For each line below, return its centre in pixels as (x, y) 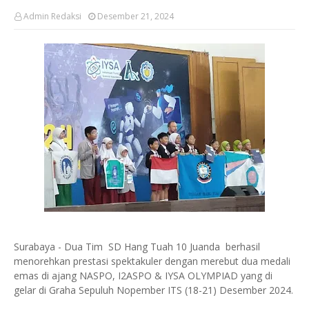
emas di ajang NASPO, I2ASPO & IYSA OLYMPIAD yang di (143, 276)
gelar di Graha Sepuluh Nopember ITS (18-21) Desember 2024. (153, 290)
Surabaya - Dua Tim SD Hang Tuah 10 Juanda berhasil (137, 247)
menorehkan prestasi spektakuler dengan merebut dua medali (152, 261)
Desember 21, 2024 (136, 16)
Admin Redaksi (52, 16)
